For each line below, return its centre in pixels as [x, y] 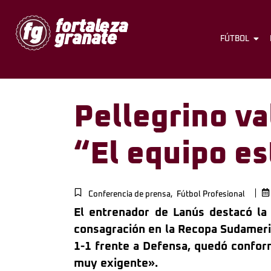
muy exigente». [116, 263]
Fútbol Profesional [211, 195]
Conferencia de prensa [129, 195]
